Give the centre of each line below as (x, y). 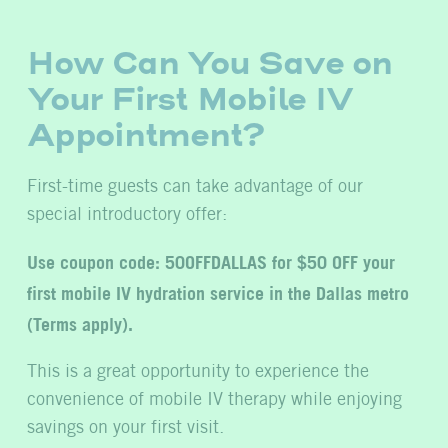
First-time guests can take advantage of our (195, 186)
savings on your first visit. (125, 427)
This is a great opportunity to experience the (198, 371)
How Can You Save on (209, 62)
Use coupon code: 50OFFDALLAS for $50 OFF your (211, 260)
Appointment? (145, 134)
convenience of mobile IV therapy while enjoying (214, 399)
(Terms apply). (82, 322)
